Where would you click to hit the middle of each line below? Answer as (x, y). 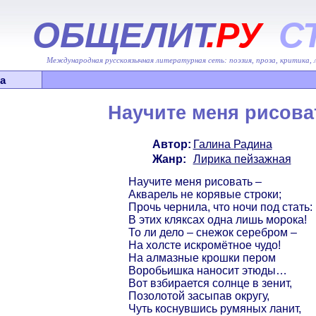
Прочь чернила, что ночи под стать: (220, 207)
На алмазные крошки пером (202, 257)
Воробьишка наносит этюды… (208, 270)
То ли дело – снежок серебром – (213, 232)
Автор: (171, 144)
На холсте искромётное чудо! (205, 245)
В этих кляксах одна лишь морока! (218, 219)
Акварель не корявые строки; (205, 194)
